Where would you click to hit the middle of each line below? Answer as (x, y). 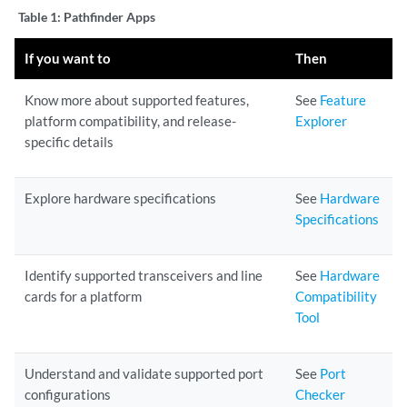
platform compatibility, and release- (131, 121)
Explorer (322, 121)
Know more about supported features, (137, 100)
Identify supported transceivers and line (144, 275)
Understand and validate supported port (144, 373)
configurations (68, 394)
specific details (69, 142)
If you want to (68, 58)
